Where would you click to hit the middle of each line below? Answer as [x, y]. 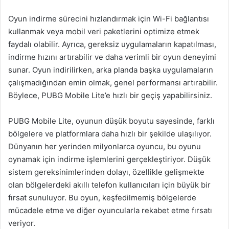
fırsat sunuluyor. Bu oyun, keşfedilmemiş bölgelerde [102, 198]
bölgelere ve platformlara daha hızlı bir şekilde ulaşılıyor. [110, 134]
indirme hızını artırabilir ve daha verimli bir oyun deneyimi [112, 57]
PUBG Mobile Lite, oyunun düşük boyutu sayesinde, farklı [111, 121]
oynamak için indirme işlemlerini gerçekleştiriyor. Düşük [109, 159]
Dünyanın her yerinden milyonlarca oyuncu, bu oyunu [105, 146]
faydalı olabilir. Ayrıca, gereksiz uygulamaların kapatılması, [112, 44]
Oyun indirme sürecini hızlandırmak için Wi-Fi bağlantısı [109, 19]
